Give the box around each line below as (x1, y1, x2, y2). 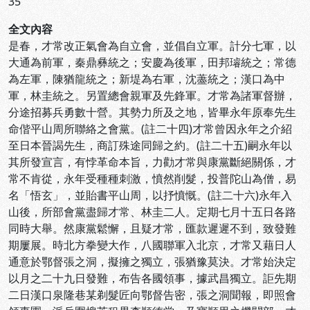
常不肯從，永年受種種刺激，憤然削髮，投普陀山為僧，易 (8, 171, 296, 186)
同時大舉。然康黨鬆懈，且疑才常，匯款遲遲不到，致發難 (8, 221, 296, 236)
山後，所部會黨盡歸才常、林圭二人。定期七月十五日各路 (8, 204, 296, 219)
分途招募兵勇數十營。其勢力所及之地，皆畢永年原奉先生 (8, 104, 296, 120)
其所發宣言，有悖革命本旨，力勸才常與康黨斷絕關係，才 (8, 154, 296, 170)
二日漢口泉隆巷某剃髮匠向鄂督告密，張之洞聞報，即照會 (8, 287, 296, 302)
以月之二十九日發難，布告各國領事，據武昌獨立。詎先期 (8, 271, 296, 286)
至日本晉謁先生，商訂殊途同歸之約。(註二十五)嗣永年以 (8, 138, 292, 153)
